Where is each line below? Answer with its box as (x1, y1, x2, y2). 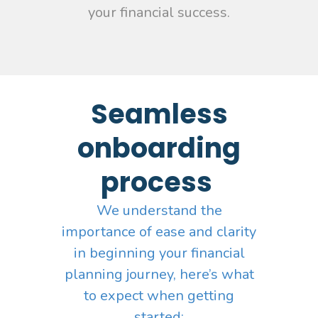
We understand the (96, 201, 222, 221)
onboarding (77, 129, 241, 168)
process (100, 163, 218, 202)
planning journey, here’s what (64, 265, 254, 285)
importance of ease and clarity (62, 222, 256, 242)
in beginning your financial (73, 243, 245, 263)
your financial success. (88, 2, 230, 22)
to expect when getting (84, 286, 234, 306)
